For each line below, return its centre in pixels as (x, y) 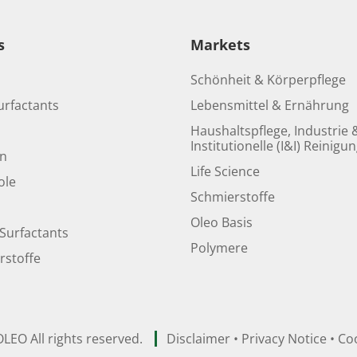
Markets (220, 45)
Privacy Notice (284, 339)
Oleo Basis (222, 222)
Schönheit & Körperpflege (268, 80)
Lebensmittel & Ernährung (270, 105)
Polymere (219, 248)
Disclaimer (198, 339)
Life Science (225, 171)
